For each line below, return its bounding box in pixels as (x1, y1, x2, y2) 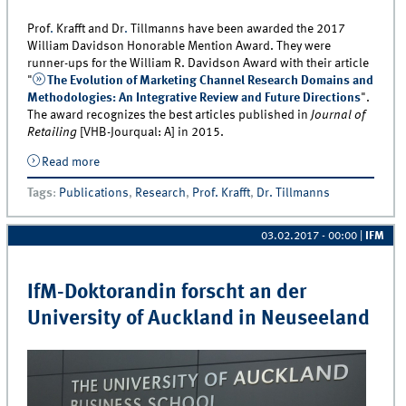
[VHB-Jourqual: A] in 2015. (77, 125, 225, 139)
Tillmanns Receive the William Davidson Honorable (99, 172, 380, 186)
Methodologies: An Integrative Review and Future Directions (27, 91, 362, 104)
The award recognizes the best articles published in (27, 108, 309, 121)
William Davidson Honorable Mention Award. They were (27, 39, 332, 53)
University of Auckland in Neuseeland (27, 308, 371, 329)
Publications (59, 187, 130, 200)
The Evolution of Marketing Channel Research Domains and (46, 73, 373, 87)
